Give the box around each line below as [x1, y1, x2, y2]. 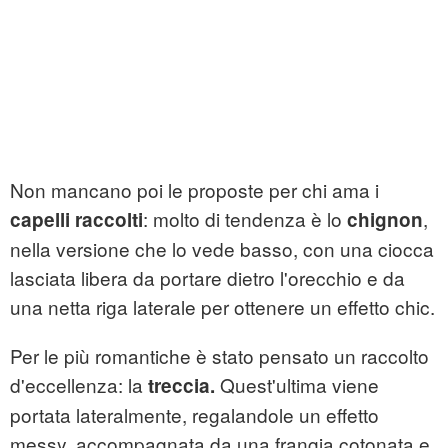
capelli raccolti [10, 205, 143, 233]
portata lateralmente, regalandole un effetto [10, 400, 379, 428]
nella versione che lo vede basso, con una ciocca [10, 234, 434, 262]
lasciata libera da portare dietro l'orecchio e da [10, 263, 405, 291]
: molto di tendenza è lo [143, 204, 347, 232]
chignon [347, 205, 423, 233]
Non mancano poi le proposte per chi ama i [10, 175, 379, 203]
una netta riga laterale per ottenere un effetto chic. [10, 292, 435, 320]
